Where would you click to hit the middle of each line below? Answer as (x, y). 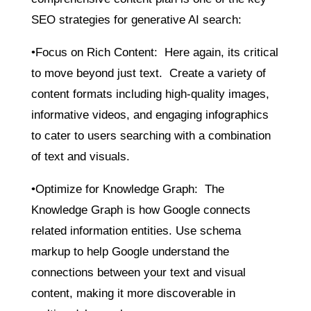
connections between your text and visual (138, 272)
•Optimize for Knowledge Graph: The (127, 189)
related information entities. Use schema (136, 230)
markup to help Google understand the (130, 251)
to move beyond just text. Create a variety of (148, 73)
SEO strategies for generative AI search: (136, 19)
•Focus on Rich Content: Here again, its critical (154, 52)
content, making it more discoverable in (133, 293)
